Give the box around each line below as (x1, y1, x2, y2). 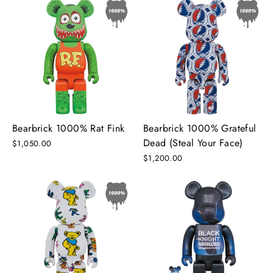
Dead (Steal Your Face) (143, 135, 243, 150)
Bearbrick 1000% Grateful (143, 121, 257, 135)
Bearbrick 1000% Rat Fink (12, 121, 125, 135)
